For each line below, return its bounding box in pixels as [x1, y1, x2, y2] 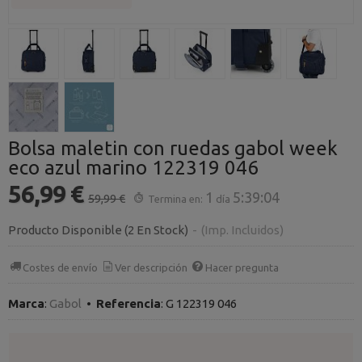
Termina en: [148, 193, 204, 204]
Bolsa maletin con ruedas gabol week [8, 137, 338, 159]
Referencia [96, 297, 161, 310]
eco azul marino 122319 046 [8, 157, 259, 179]
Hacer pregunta [204, 261, 279, 273]
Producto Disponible [8, 223, 122, 237]
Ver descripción [115, 261, 188, 273]
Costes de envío [23, 261, 99, 273]
